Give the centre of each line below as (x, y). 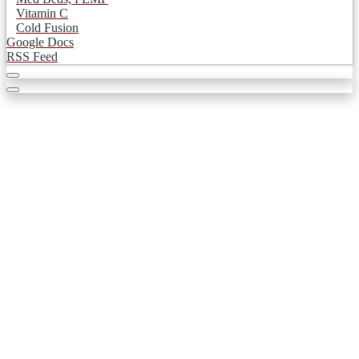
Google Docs (40, 42)
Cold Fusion (47, 28)
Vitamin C (42, 14)
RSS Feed (32, 57)
